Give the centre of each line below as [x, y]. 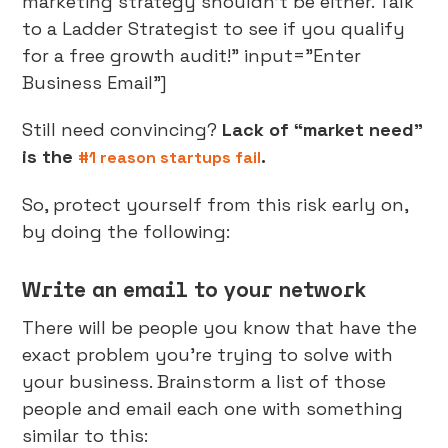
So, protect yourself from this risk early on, [215, 204]
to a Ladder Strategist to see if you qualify [214, 28]
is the [50, 156]
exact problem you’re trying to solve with [208, 354]
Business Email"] [95, 82]
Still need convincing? [122, 129]
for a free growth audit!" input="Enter [192, 55]
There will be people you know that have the [220, 327]
